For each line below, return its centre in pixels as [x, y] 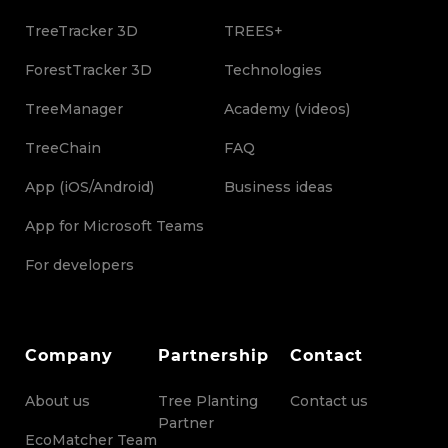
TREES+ [253, 31]
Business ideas [278, 187]
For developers [79, 265]
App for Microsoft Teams [114, 226]
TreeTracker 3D [81, 31]
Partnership [213, 356]
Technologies [273, 70]
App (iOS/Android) [89, 187]
